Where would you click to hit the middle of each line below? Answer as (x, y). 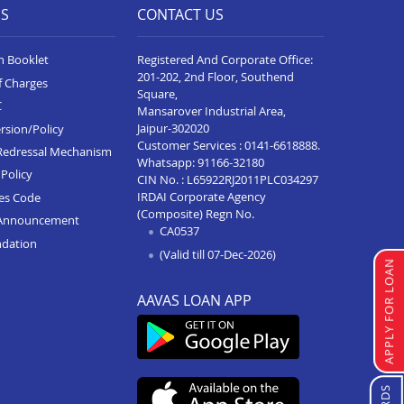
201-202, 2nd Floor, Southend (215, 77)
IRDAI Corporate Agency (201, 197)
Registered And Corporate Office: (225, 60)
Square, (157, 94)
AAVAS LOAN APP (194, 300)
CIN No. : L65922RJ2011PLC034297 (227, 180)
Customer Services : (190, 146)
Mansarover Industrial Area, (211, 111)
